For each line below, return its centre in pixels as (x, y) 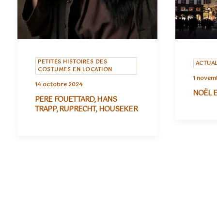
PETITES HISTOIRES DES (73, 62)
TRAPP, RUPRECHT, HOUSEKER (86, 109)
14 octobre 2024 (59, 85)
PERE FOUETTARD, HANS (76, 100)
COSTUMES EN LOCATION (75, 70)
